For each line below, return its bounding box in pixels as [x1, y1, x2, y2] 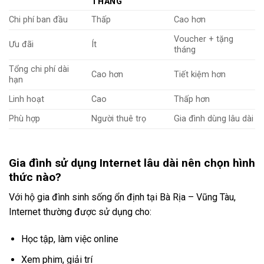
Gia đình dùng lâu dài [174, 113, 253, 124]
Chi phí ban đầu [9, 14, 68, 25]
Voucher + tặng [174, 34, 233, 44]
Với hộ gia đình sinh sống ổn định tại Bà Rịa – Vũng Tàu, [9, 192, 236, 203]
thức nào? [9, 170, 61, 184]
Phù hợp [9, 113, 40, 124]
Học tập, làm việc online [21, 233, 118, 245]
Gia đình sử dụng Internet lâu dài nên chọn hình [9, 156, 255, 170]
